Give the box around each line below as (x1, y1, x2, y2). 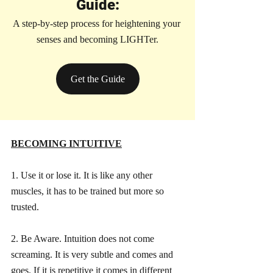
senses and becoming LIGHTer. (37, 34, 158, 44)
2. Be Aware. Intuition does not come (11, 233, 157, 244)
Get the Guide (70, 73, 125, 84)
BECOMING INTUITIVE (11, 138, 122, 149)
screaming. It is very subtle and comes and (11, 249, 175, 260)
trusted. (11, 201, 39, 212)
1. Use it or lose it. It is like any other (11, 169, 155, 180)
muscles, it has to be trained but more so (11, 185, 166, 196)
